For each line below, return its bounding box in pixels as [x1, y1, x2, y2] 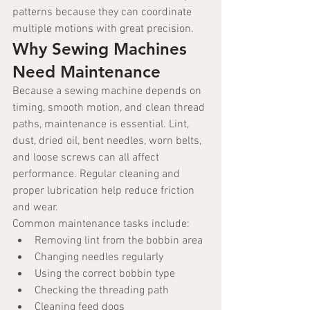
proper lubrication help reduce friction [12, 184, 197, 199]
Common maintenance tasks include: [12, 217, 190, 232]
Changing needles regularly [35, 250, 163, 265]
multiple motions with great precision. [12, 22, 194, 37]
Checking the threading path [35, 284, 169, 298]
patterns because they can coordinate [12, 6, 194, 20]
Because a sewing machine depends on [12, 84, 204, 99]
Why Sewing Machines [12, 39, 192, 60]
